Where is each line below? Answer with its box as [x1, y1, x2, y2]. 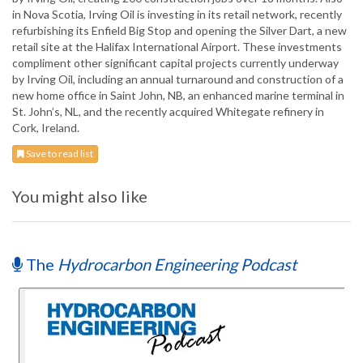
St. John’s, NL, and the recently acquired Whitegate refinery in [12, 105, 324, 119]
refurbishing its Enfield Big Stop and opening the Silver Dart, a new [12, 23, 347, 38]
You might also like [12, 186, 147, 207]
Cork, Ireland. [12, 121, 79, 135]
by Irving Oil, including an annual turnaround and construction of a [12, 72, 344, 87]
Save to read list [24, 147, 93, 160]
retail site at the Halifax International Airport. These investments [12, 40, 342, 54]
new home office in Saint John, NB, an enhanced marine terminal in [12, 88, 344, 103]
